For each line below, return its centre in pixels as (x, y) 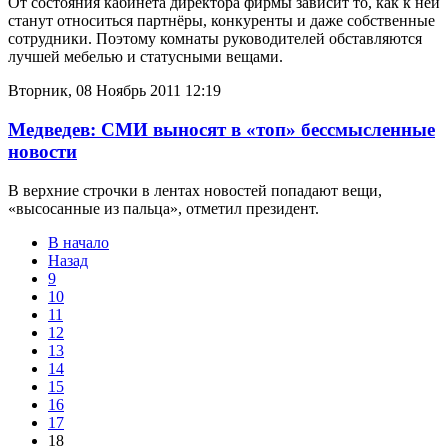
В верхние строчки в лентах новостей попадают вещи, (195, 190)
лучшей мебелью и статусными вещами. (145, 57)
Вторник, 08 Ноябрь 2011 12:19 (114, 91)
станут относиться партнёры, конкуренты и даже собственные (221, 21)
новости (42, 151)
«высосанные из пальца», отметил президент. (163, 208)
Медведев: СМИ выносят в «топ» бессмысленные (221, 129)
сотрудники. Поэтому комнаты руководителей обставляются (215, 39)
